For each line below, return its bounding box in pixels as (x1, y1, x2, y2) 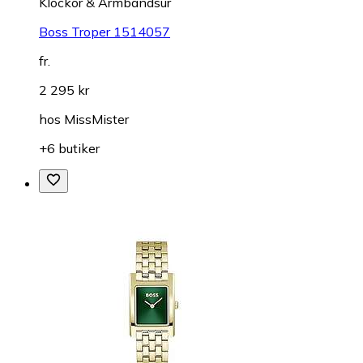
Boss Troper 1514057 (39, 23, 170, 40)
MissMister (64, 110, 129, 127)
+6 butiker (39, 139, 100, 156)
